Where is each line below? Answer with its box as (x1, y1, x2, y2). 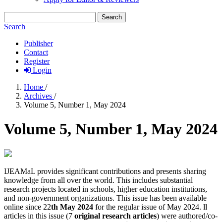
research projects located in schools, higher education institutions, (4, 184, 207, 193)
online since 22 (4, 202, 51, 211)
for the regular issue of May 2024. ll (93, 202, 207, 211)
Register (24, 57, 50, 65)
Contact (24, 48, 48, 56)
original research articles (72, 211, 157, 220)
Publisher (24, 39, 53, 48)
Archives (24, 92, 54, 100)
